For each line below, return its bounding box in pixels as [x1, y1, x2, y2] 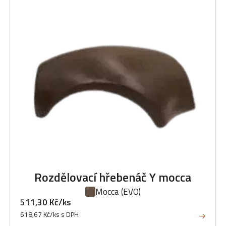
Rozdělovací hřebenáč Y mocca [34, 168, 191, 186]
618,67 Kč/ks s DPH [20, 209, 79, 219]
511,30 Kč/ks [20, 196, 71, 209]
